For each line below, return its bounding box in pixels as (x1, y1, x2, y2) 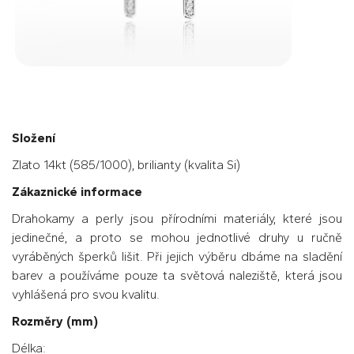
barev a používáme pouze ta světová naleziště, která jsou (12, 267, 342, 283)
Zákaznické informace (12, 183, 142, 199)
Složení (12, 130, 55, 145)
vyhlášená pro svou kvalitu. (12, 286, 160, 302)
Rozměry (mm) (12, 313, 98, 329)
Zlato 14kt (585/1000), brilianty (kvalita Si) (12, 156, 240, 172)
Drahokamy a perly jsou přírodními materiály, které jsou (12, 210, 342, 226)
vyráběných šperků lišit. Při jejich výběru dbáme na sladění (12, 248, 342, 264)
